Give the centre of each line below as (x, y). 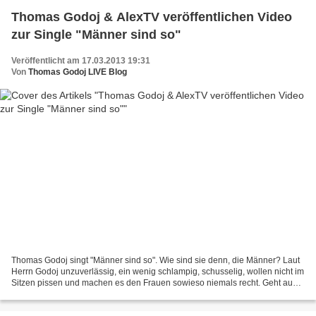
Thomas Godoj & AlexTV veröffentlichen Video (152, 17)
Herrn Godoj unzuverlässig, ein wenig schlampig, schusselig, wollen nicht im (158, 272)
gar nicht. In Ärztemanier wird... (70, 294)
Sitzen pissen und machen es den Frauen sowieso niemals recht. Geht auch (157, 283)
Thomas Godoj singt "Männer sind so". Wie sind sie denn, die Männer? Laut (156, 261)
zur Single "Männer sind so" (96, 34)
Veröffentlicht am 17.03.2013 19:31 (81, 60)
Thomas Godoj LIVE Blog (78, 72)
